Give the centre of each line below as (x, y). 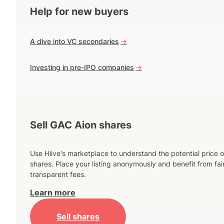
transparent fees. (58, 174)
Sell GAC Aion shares (81, 125)
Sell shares (78, 216)
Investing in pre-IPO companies (82, 67)
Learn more (53, 193)
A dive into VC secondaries (74, 41)
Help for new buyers (79, 12)
